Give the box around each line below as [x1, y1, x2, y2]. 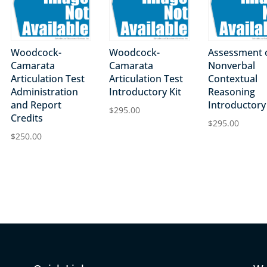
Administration [10, 85, 78, 98]
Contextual [207, 72, 257, 85]
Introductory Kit [109, 85, 182, 98]
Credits [10, 111, 43, 125]
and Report [10, 98, 61, 111]
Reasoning [207, 85, 255, 98]
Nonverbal [207, 58, 255, 72]
